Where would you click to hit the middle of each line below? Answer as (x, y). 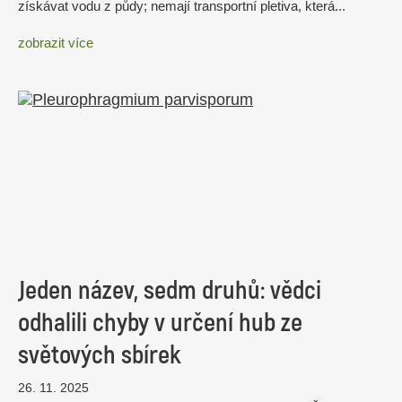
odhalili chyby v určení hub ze (160, 323)
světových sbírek (100, 355)
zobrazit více (56, 43)
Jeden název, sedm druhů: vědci (170, 290)
